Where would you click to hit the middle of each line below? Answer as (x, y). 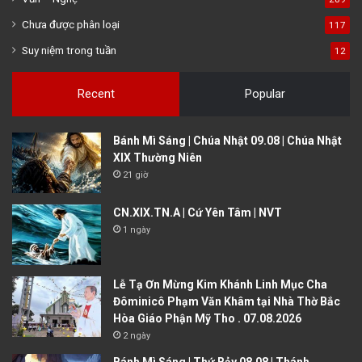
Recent (96, 94)
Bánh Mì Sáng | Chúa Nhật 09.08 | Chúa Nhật (227, 141)
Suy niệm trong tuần (69, 51)
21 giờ (135, 175)
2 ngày (137, 336)
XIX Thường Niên (158, 158)
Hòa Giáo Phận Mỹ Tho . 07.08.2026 (207, 319)
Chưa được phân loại (71, 25)
